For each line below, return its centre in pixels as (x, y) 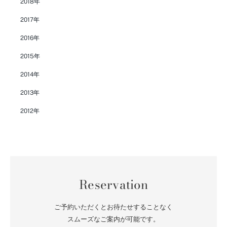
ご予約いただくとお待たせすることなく (113, 207)
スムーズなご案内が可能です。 (113, 219)
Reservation (113, 184)
